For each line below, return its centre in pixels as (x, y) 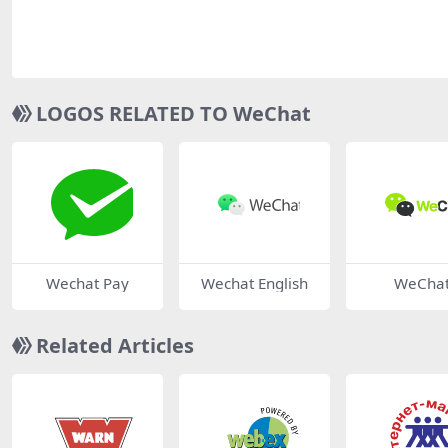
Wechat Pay (87, 282)
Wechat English (254, 282)
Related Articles (115, 345)
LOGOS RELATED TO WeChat (173, 114)
